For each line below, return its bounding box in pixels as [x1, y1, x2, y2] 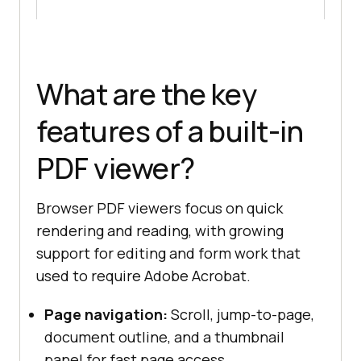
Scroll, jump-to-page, [168, 304, 314, 324]
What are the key [36, 73, 256, 114]
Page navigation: [44, 304, 168, 324]
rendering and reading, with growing [36, 220, 284, 240]
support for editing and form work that [36, 243, 301, 263]
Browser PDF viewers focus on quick [36, 197, 283, 218]
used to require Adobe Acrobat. [36, 265, 251, 285]
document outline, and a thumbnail [44, 326, 284, 346]
